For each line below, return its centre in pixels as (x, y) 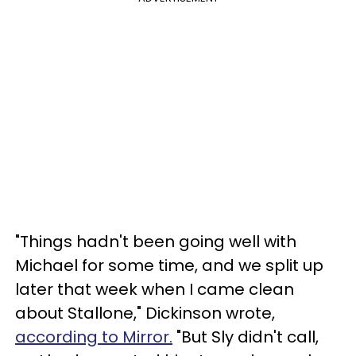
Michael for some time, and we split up (169, 265)
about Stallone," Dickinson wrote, (145, 313)
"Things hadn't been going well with (156, 241)
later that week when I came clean (155, 289)
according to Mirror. (94, 337)
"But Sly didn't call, (246, 337)
